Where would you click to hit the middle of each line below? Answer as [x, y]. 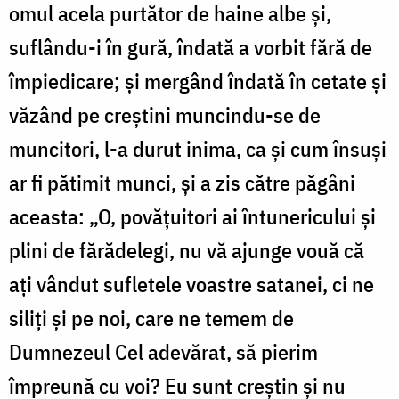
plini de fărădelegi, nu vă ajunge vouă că [187, 250]
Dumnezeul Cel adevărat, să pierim [163, 351]
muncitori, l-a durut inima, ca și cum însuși [198, 148]
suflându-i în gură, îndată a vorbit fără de [191, 47]
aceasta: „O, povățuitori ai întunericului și [192, 216]
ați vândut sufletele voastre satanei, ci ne [191, 284]
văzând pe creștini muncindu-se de [165, 114]
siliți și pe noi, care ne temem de [151, 318]
